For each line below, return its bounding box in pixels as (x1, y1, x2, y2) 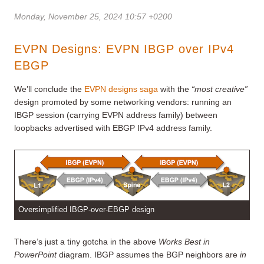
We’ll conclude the (14, 84, 84, 94)
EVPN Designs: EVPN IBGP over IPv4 (14, 42, 234, 56)
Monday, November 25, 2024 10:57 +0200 (14, 12, 172, 22)
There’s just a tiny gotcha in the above (14, 237, 159, 247)
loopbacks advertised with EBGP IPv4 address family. (14, 123, 212, 133)
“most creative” (192, 84, 247, 94)
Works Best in (159, 237, 210, 247)
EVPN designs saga (84, 84, 158, 94)
